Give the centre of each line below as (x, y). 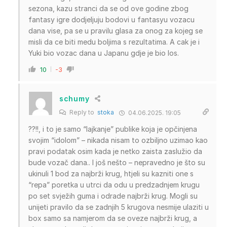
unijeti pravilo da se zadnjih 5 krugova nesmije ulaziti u (119, 207)
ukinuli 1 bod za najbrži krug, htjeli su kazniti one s (111, 173)
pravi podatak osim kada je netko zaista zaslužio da (115, 151)
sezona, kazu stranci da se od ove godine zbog (108, 8)
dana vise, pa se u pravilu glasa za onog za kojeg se (116, 30)
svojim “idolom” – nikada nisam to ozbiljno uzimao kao (118, 140)
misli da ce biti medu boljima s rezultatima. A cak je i (114, 42)
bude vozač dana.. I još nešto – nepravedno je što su (117, 162)
